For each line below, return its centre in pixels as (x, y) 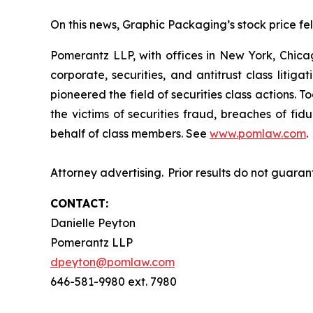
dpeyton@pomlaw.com (112, 262)
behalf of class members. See (130, 134)
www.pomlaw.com (258, 134)
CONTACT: (79, 204)
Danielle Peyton (94, 223)
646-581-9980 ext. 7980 (115, 282)
